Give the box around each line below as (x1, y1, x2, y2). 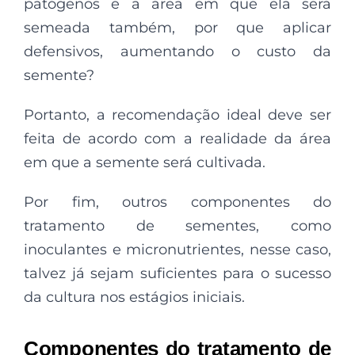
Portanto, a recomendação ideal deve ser (24, 105, 331, 124)
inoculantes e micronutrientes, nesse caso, (24, 240, 331, 258)
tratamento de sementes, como (24, 216, 331, 235)
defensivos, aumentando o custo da (24, 42, 331, 60)
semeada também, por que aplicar (24, 18, 331, 36)
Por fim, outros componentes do (24, 193, 331, 211)
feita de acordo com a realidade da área (24, 129, 331, 147)
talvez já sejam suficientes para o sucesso (24, 264, 331, 282)
